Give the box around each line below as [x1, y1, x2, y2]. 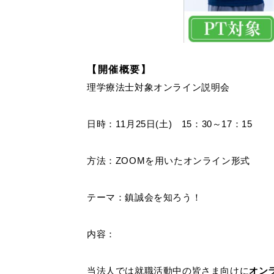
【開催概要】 [87, 64, 152, 75]
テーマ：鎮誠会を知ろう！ [87, 192, 202, 202]
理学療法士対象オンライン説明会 [87, 82, 230, 92]
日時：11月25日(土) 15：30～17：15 [87, 119, 253, 129]
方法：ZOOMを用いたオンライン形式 [87, 155, 250, 166]
